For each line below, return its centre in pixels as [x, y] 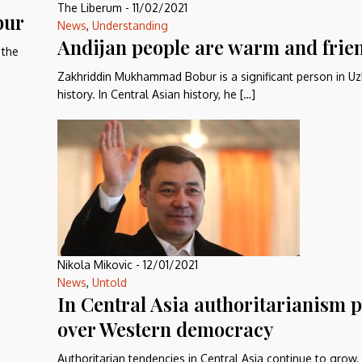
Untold [109, 282]
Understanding [130, 25]
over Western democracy [166, 329]
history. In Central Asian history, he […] [156, 94]
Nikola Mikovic [95, 265]
